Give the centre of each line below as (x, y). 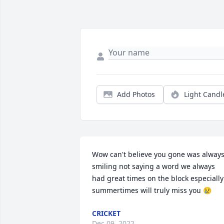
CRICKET (106, 213)
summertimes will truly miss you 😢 (152, 190)
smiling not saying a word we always (153, 166)
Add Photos (136, 94)
